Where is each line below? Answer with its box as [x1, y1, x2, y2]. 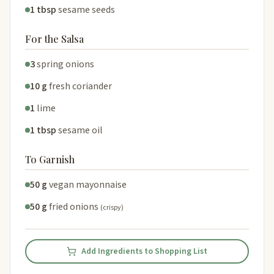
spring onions [37, 57, 94, 71]
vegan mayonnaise [49, 177, 127, 191]
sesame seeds [58, 2, 115, 17]
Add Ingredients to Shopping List [81, 245, 207, 257]
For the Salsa [25, 32, 84, 45]
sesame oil [58, 123, 103, 137]
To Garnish [25, 152, 75, 166]
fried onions [49, 199, 98, 213]
